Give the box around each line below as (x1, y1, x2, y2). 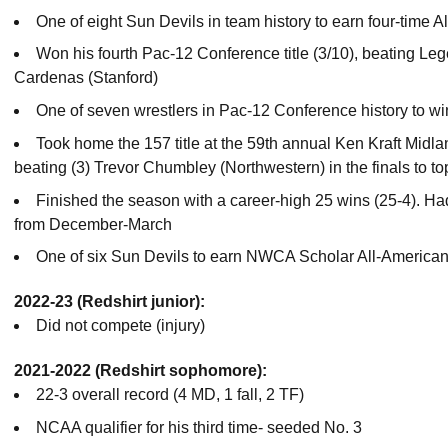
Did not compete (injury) (36, 317, 205, 335)
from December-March (14, 215, 172, 233)
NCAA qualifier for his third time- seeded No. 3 (36, 419, 362, 436)
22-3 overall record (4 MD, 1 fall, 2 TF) (36, 386, 304, 404)
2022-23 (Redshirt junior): (14, 293, 205, 311)
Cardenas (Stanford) (14, 69, 158, 87)
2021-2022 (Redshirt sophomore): (14, 362, 267, 380)
